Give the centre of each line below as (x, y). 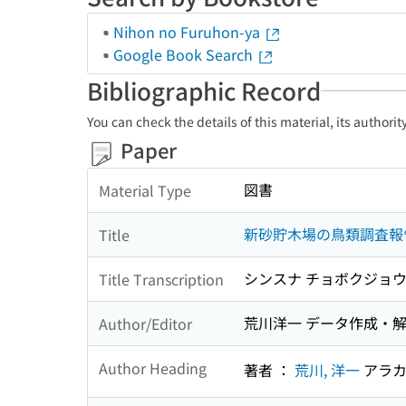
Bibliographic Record (204, 90)
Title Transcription (161, 279)
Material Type (145, 190)
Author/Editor (145, 323)
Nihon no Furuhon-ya (188, 32)
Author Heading (153, 367)
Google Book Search (185, 54)
